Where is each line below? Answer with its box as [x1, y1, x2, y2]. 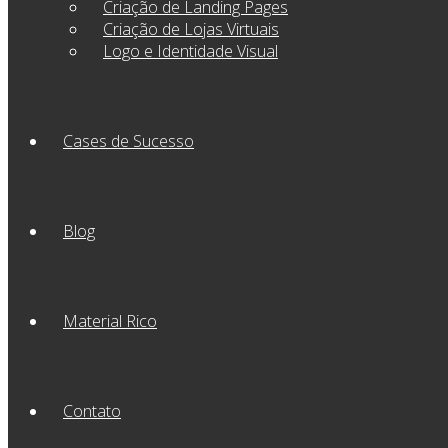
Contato [63, 399, 121, 422]
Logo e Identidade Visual [103, 39, 278, 62]
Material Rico [63, 309, 157, 332]
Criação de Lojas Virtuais [103, 17, 279, 40]
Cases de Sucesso [63, 129, 194, 152]
